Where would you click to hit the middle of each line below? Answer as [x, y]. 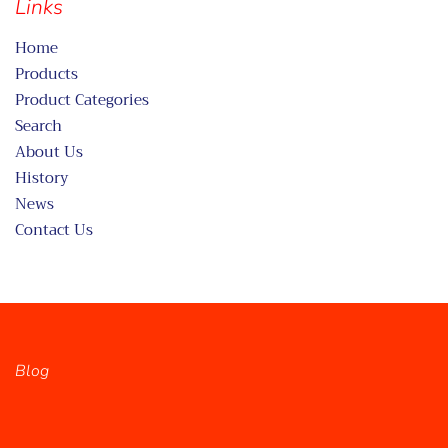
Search [38, 126]
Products [46, 74]
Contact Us [54, 230]
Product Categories [82, 100]
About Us [49, 152]
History [41, 178]
